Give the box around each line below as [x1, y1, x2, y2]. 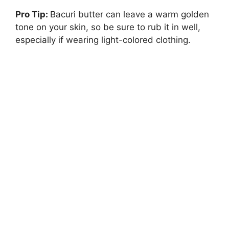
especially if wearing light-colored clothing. [15, 35, 191, 45]
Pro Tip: [15, 9, 50, 20]
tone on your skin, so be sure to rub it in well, [15, 22, 200, 33]
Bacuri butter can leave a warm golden [50, 9, 209, 20]
